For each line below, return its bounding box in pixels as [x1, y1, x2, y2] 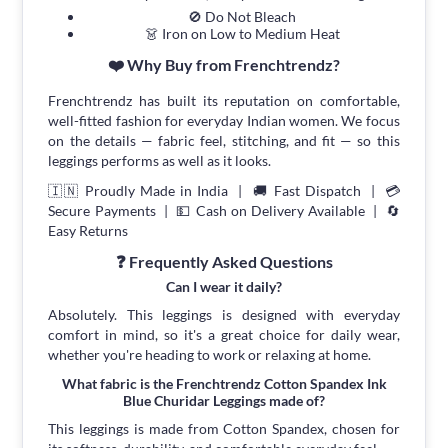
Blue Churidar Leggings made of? [123, 392, 325, 410]
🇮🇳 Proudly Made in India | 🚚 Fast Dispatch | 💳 [48, 182, 400, 200]
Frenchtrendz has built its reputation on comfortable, [48, 92, 400, 110]
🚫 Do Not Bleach [188, 8, 296, 26]
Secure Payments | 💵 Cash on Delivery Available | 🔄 [48, 202, 400, 220]
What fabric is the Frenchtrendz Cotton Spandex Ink [61, 375, 387, 393]
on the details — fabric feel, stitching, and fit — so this [48, 132, 400, 150]
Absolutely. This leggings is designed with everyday [48, 306, 400, 324]
